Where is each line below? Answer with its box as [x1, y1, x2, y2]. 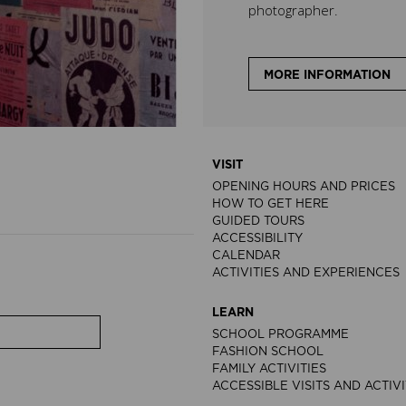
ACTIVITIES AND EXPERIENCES [212, 267, 400, 279]
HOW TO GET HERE [212, 198, 329, 210]
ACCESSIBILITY [212, 233, 303, 245]
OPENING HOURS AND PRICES [212, 181, 395, 193]
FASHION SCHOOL [212, 346, 324, 358]
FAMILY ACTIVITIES [212, 363, 326, 375]
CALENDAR [212, 250, 280, 262]
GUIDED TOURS [212, 216, 304, 227]
